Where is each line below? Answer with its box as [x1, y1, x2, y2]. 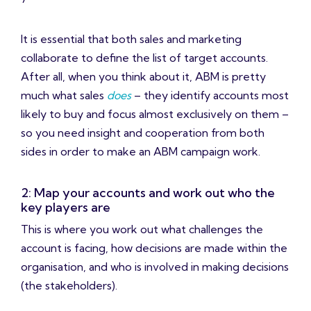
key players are [21, 199, 110, 216]
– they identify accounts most [131, 88, 289, 103]
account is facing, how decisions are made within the [21, 241, 287, 255]
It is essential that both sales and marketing [21, 32, 242, 47]
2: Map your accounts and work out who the [21, 185, 275, 201]
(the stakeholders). [21, 278, 117, 293]
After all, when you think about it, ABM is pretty [21, 69, 266, 84]
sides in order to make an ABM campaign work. [21, 144, 260, 159]
